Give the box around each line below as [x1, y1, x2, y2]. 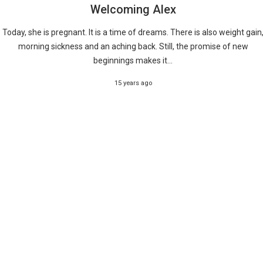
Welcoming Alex [90, 2, 176, 16]
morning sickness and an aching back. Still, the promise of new [18, 41, 248, 51]
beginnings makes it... [93, 55, 173, 65]
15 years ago [114, 79, 152, 87]
